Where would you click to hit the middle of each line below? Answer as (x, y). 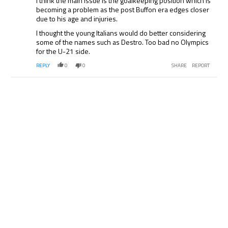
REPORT (201, 66)
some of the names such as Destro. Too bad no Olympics (123, 42)
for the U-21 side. (63, 51)
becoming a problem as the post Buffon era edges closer (123, 10)
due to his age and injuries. (77, 19)
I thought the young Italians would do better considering (121, 33)
